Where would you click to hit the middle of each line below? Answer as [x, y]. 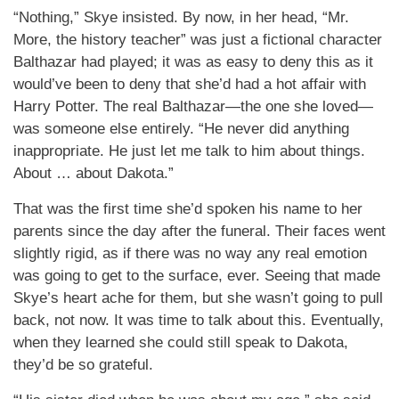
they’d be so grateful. [83, 365]
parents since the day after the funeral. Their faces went [199, 231]
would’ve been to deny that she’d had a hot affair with [190, 84]
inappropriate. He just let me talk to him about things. [189, 151]
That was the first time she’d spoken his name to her [188, 209]
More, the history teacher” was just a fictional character [198, 40]
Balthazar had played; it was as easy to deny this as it [193, 62]
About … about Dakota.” [94, 173]
